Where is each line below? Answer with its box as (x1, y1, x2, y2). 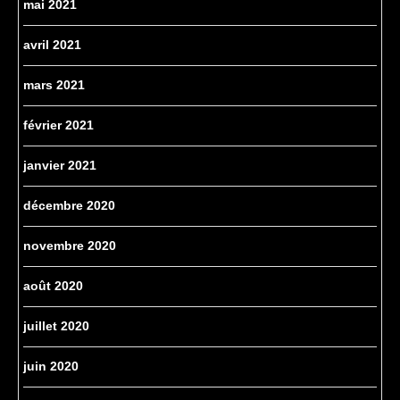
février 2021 (23, 118, 94, 133)
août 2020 (23, 279, 83, 294)
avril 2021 (23, 37, 81, 53)
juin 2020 (23, 359, 79, 374)
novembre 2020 (23, 238, 116, 254)
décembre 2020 (23, 198, 115, 213)
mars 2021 (23, 78, 85, 93)
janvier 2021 (23, 158, 96, 173)
